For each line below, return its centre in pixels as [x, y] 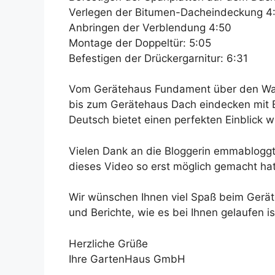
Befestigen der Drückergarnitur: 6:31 [158, 58]
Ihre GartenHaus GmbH [127, 259]
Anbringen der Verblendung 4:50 [150, 27]
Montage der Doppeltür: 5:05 [140, 43]
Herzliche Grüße [108, 243]
